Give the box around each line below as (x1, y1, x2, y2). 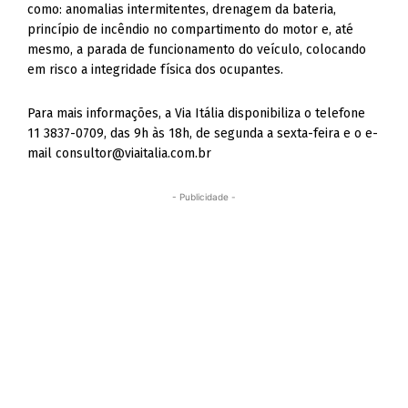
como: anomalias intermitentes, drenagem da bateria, (27, 2, 337, 17)
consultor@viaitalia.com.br (56, 146, 212, 161)
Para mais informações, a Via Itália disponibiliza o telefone (27, 106, 366, 121)
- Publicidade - (172, 191, 236, 202)
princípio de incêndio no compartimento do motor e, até (27, 22, 354, 37)
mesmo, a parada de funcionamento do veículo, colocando (27, 42, 367, 57)
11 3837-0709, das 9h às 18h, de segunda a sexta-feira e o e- (27, 126, 379, 141)
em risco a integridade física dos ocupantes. (27, 62, 284, 77)
